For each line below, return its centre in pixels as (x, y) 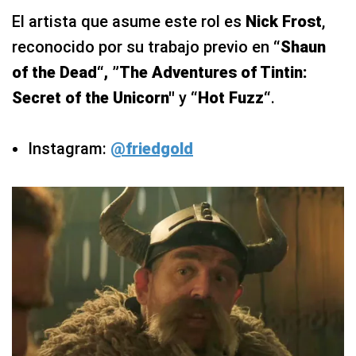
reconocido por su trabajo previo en (143, 46)
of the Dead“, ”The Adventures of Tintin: (160, 72)
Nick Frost (284, 21)
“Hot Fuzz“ (229, 97)
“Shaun (300, 46)
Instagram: (69, 148)
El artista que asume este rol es (129, 21)
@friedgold (152, 148)
